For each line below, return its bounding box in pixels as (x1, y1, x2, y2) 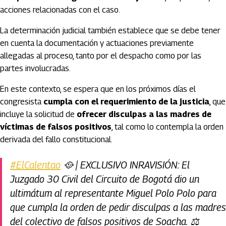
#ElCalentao (10, 159, 61, 171)
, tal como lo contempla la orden (111, 122, 223, 132)
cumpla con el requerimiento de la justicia (43, 97, 209, 106)
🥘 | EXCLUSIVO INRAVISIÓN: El (61, 159, 190, 171)
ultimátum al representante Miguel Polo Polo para (10, 187, 216, 199)
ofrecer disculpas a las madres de (77, 109, 211, 119)
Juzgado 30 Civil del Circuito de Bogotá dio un (10, 173, 199, 185)
